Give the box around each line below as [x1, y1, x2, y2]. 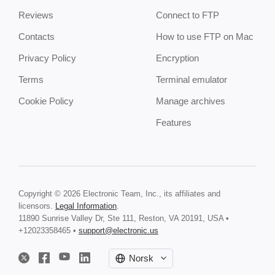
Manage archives [156, 96, 225, 106]
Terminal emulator [156, 74, 227, 85]
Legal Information [55, 201, 117, 211]
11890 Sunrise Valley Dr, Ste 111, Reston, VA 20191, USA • [18, 214, 229, 223]
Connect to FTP [156, 10, 219, 20]
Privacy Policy [18, 53, 76, 63]
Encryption [156, 53, 199, 63]
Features [156, 117, 192, 128]
